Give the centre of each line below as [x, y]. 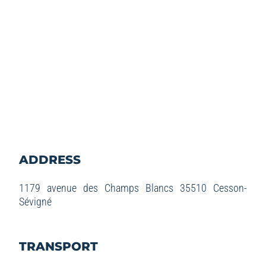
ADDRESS [50, 159]
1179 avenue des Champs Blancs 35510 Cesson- [133, 188]
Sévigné [35, 201]
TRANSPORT [58, 246]
